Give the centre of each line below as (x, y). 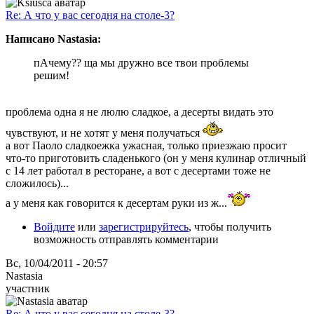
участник (28, 288)
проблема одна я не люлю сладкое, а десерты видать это (139, 111)
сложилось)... (37, 183)
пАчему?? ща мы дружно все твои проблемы (141, 62)
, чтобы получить (230, 226)
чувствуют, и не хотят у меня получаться (103, 132)
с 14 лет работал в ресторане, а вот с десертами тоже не (138, 170)
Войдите (54, 226)
